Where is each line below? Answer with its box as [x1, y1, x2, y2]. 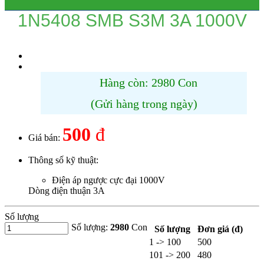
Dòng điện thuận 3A [28, 185, 105, 196]
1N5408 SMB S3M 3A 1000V [17, 10, 247, 30]
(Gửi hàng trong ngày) [90, 97, 197, 110]
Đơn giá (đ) [197, 223, 243, 234]
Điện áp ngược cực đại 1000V [52, 174, 165, 185]
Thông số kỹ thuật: [28, 154, 98, 165]
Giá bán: [28, 132, 62, 143]
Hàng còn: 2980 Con [96, 75, 197, 89]
